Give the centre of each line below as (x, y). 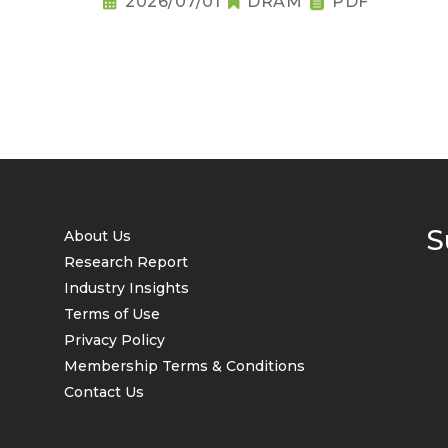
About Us (97, 236)
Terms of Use (112, 314)
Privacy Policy (114, 340)
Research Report (126, 262)
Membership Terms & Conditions (184, 366)
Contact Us (104, 392)
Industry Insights (126, 288)
